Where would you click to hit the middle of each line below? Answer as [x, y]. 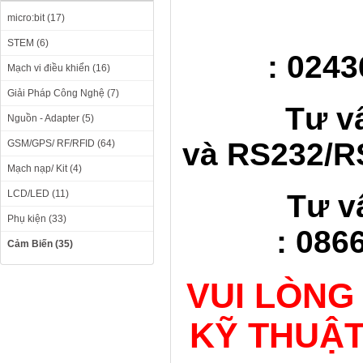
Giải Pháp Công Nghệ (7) [63, 93]
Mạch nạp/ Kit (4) [45, 169]
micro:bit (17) [36, 18]
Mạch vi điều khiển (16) [59, 68]
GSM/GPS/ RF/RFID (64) [61, 143]
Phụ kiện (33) [37, 219]
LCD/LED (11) [38, 194]
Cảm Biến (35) [40, 244]
